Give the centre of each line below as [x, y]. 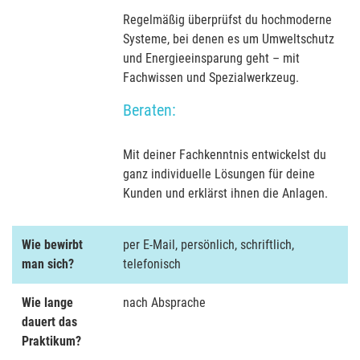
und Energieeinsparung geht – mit [211, 58]
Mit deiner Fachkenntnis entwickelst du [225, 155]
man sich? [48, 264]
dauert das [49, 322]
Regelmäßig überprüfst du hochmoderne [227, 20]
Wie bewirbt [52, 245]
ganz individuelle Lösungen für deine [219, 174]
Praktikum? [51, 341]
